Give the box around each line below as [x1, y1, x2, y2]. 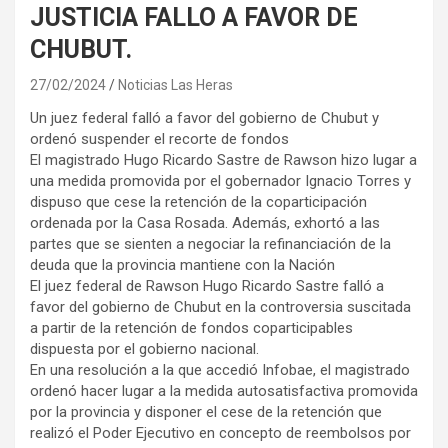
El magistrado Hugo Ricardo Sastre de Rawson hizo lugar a [30, 150, 417, 169]
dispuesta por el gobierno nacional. [30, 339, 259, 358]
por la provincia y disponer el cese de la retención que [30, 402, 382, 421]
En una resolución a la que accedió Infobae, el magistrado [30, 360, 410, 379]
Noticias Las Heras [118, 76, 233, 93]
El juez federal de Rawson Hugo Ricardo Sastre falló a [30, 276, 384, 295]
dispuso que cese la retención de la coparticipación [30, 192, 367, 211]
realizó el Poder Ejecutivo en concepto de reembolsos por [30, 423, 411, 442]
